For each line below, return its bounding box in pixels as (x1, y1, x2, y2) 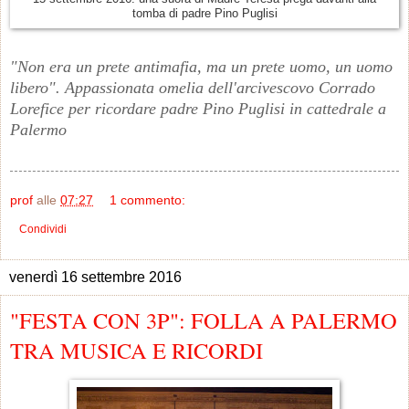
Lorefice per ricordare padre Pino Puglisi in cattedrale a (10, 99, 386, 118)
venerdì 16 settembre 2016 (9, 268, 182, 285)
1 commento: (110, 192, 186, 207)
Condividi (19, 222, 67, 236)
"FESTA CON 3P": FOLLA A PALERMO (10, 304, 397, 335)
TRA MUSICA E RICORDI (10, 334, 263, 365)
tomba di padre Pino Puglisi (131, 7, 278, 21)
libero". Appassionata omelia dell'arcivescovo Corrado (10, 78, 375, 97)
